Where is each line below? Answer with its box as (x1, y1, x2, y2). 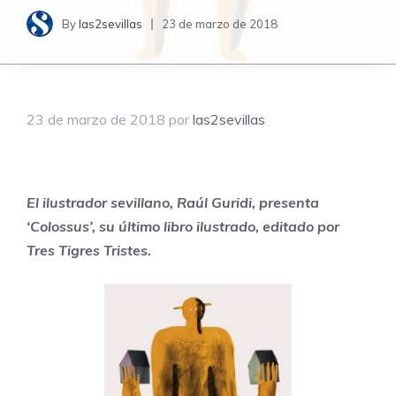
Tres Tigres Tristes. (27, 241, 155, 260)
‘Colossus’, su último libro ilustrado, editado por (27, 217, 339, 236)
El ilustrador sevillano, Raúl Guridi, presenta (27, 194, 319, 212)
